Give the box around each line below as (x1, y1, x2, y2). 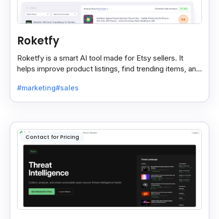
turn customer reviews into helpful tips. (17, 75, 147, 85)
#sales (56, 84, 79, 92)
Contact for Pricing (25, 133, 79, 141)
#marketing (17, 84, 56, 92)
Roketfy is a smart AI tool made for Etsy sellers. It (17, 53, 183, 63)
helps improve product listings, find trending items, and (17, 64, 200, 74)
